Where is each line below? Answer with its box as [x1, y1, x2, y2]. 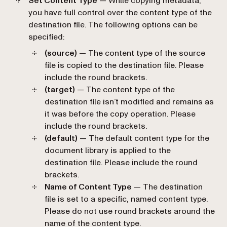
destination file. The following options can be [28, 19, 198, 30]
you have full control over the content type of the [28, 7, 212, 18]
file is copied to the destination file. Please [45, 59, 204, 71]
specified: [28, 31, 64, 43]
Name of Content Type [45, 181, 132, 193]
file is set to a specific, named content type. [45, 193, 208, 205]
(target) [45, 84, 75, 95]
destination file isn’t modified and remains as [45, 96, 214, 107]
